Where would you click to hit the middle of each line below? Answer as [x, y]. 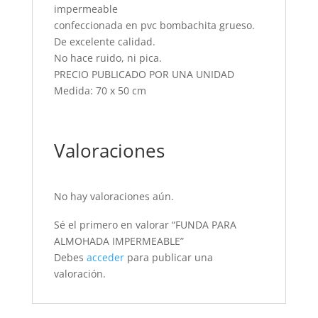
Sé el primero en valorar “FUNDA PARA [145, 225]
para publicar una [168, 257]
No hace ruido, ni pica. [108, 58]
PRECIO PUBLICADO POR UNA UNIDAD [144, 74]
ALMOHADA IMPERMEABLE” [119, 241]
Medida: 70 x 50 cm [100, 91]
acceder [105, 257]
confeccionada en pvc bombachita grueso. [154, 25]
